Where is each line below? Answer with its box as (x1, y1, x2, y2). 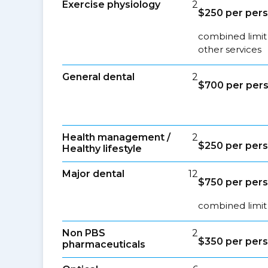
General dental (62, 71, 135, 83)
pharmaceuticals (62, 239, 145, 250)
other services (198, 44, 262, 55)
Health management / (62, 132, 170, 143)
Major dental (62, 168, 124, 179)
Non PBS (62, 227, 105, 239)
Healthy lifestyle (62, 143, 142, 154)
